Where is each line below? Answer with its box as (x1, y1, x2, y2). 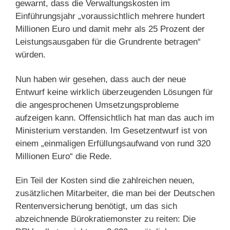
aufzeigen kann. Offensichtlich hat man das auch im (15, 112, 214, 123)
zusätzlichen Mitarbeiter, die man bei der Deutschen (15, 188, 215, 198)
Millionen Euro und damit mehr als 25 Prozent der (15, 24, 205, 34)
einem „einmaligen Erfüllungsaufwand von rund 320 (15, 138, 210, 148)
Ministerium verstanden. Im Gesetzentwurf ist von (15, 125, 207, 136)
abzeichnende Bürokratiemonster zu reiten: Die (15, 214, 196, 224)
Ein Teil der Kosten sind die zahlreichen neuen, (15, 175, 195, 185)
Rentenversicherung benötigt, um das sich (15, 201, 177, 211)
